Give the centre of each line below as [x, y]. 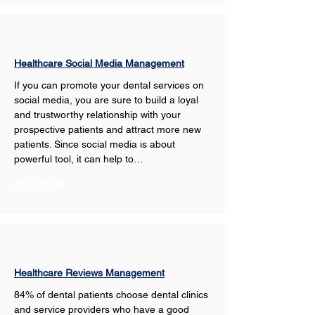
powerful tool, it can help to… [79, 159]
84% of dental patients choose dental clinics [112, 295]
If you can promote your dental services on [110, 85]
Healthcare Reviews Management [89, 273]
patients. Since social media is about [96, 144]
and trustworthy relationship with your [99, 115]
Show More [39, 184]
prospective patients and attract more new [109, 129]
